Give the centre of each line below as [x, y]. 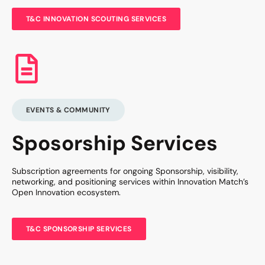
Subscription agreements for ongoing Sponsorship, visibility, [125, 171]
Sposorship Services [115, 143]
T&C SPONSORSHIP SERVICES [79, 229]
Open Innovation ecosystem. [66, 193]
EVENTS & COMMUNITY [68, 110]
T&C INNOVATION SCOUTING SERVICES [96, 19]
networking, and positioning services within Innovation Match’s [130, 182]
